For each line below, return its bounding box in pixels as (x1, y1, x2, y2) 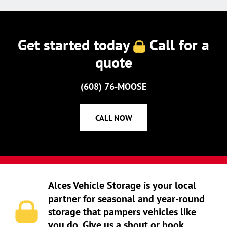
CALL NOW (95, 112, 132, 123)
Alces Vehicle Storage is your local (48, 178, 196, 192)
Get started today (18, 34, 133, 54)
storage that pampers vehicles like (48, 205, 196, 218)
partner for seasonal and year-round (48, 192, 205, 205)
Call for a (145, 34, 209, 54)
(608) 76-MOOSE (81, 80, 146, 92)
